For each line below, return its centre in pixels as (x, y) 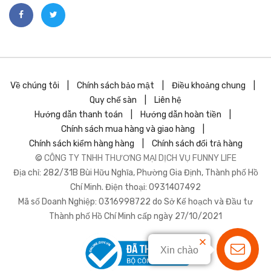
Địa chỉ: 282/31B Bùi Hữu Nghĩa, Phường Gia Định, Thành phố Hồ (135, 173)
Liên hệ (168, 100)
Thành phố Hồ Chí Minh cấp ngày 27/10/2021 (135, 216)
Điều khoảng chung (208, 86)
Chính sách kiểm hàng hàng (81, 144)
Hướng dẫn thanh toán (78, 115)
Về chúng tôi (34, 86)
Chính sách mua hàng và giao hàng (128, 129)
